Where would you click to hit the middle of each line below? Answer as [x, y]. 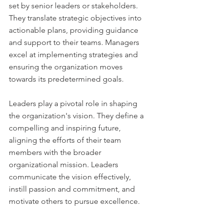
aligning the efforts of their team [66, 140]
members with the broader [56, 152]
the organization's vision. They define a [77, 115]
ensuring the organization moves [67, 66]
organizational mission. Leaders [65, 164]
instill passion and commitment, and [73, 189]
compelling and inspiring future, [66, 128]
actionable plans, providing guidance [75, 30]
